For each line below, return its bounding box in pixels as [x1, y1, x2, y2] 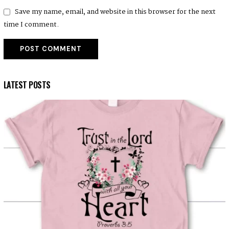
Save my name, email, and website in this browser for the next [14, 6, 216, 17]
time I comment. [3, 19, 59, 30]
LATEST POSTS [3, 78, 51, 91]
